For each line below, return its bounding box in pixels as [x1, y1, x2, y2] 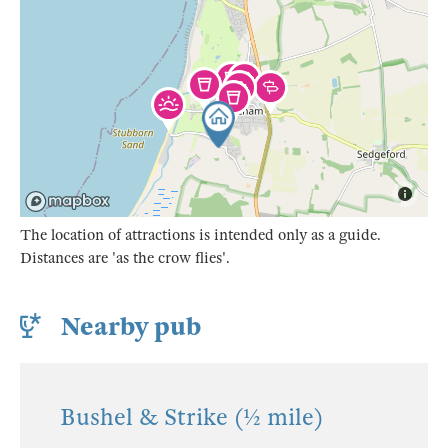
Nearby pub [61, 311, 202, 342]
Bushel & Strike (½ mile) [60, 403, 323, 432]
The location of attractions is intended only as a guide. [20, 226, 381, 244]
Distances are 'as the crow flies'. [20, 249, 230, 267]
